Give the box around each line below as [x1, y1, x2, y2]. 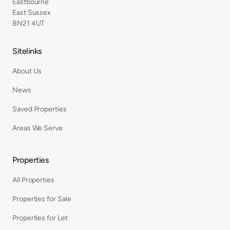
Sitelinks [12, 46, 42, 56]
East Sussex [12, 8, 51, 17]
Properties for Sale [12, 194, 71, 203]
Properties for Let [12, 213, 68, 222]
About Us [12, 66, 42, 75]
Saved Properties [12, 104, 67, 113]
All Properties [12, 175, 54, 184]
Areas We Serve [12, 123, 63, 132]
